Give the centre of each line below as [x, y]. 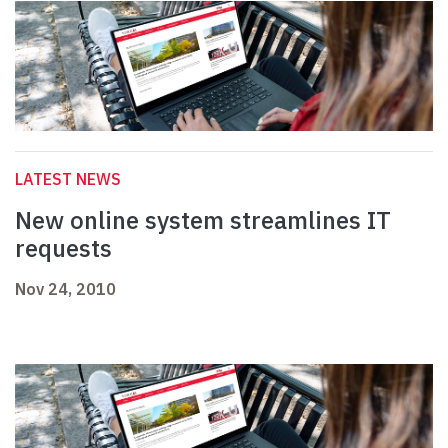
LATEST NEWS [68, 179]
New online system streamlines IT [203, 220]
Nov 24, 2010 [65, 289]
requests [63, 248]
